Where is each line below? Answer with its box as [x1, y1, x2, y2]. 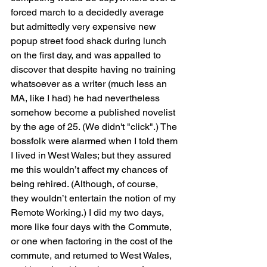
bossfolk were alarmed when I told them [11, 135, 180, 147]
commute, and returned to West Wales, [11, 250, 174, 262]
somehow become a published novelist [11, 107, 178, 119]
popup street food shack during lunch [11, 35, 169, 47]
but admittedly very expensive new [11, 21, 159, 33]
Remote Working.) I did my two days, [11, 207, 166, 219]
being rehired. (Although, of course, [11, 178, 160, 190]
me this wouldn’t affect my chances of [11, 164, 170, 176]
